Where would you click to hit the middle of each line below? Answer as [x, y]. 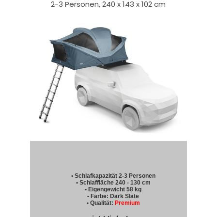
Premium [127, 203]
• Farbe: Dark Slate [113, 196]
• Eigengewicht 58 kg [113, 190]
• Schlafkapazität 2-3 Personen [113, 176]
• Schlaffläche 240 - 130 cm [113, 183]
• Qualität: [101, 203]
